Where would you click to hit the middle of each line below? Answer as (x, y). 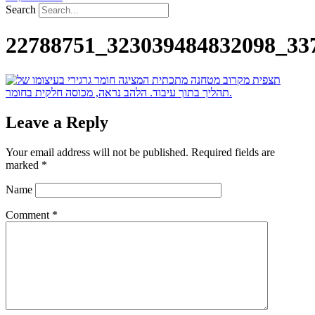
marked (24, 165)
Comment (29, 214)
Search (21, 9)
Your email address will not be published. (97, 152)
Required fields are (233, 152)
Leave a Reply (57, 122)
